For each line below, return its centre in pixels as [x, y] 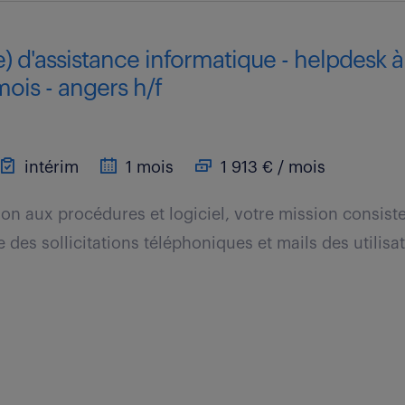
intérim [50, 167]
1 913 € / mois [271, 167]
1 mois [148, 167]
